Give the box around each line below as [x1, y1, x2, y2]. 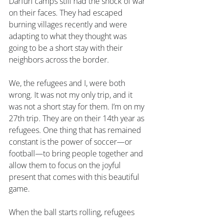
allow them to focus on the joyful [9, 160, 123, 171]
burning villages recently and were [9, 19, 129, 30]
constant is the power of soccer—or [9, 136, 134, 147]
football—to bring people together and [9, 148, 145, 159]
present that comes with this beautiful [9, 172, 141, 182]
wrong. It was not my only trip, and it [9, 89, 134, 100]
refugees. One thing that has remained [9, 125, 143, 135]
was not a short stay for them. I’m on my [9, 101, 146, 112]
